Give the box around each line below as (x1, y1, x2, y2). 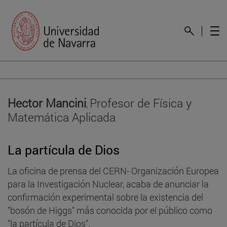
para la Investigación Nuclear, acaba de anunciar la (8, 177, 209, 190)
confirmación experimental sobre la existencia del (8, 191, 203, 203)
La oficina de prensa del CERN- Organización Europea (8, 164, 219, 177)
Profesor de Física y (90, 94, 192, 110)
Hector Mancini (8, 94, 86, 110)
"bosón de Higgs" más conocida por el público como (8, 204, 212, 216)
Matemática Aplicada (8, 108, 116, 125)
